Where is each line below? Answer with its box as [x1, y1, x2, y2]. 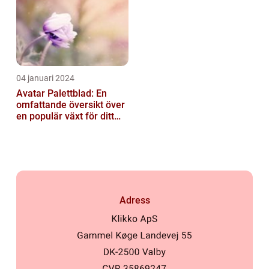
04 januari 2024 [16, 73, 74, 83]
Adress [119, 194, 150, 206]
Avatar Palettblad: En [16, 88, 107, 100]
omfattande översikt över [16, 99, 125, 111]
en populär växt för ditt [16, 110, 114, 122]
